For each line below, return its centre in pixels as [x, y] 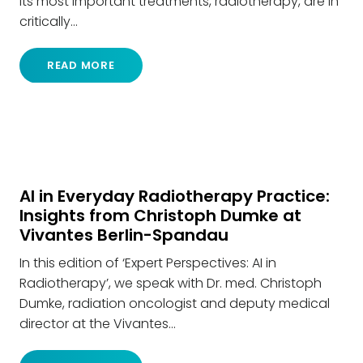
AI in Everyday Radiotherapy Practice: [175, 196]
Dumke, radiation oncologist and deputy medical [175, 304]
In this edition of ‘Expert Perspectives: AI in [148, 263]
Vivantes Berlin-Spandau [124, 235]
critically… [49, 21]
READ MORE [81, 66]
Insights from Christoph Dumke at [160, 216]
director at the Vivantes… [98, 324]
